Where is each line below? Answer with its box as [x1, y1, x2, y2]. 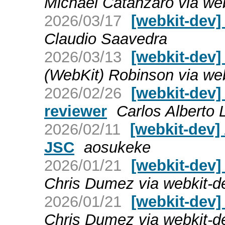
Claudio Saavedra [44, 30, 167, 48]
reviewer [44, 102, 107, 120]
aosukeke [84, 138, 151, 156]
